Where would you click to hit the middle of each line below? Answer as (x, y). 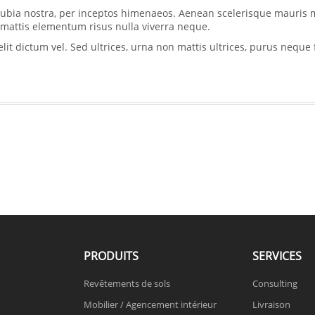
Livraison (271, 304)
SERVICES (277, 256)
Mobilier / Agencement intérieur (150, 304)
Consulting (275, 283)
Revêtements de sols (127, 283)
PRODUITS (111, 256)
